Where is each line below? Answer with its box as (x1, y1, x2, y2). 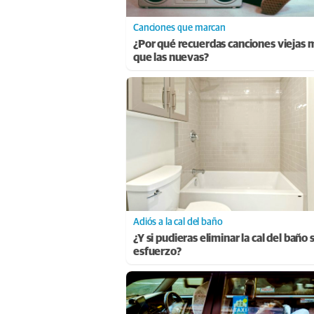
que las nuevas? (133, 52, 209, 64)
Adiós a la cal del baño (133, 217, 223, 227)
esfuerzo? (133, 245, 182, 257)
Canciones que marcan (133, 23, 226, 34)
